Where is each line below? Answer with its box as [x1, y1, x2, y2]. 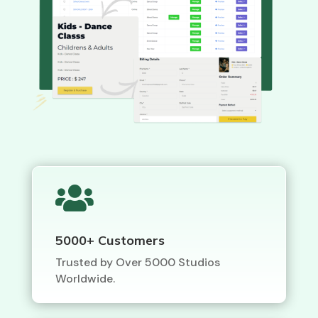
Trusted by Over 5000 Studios [55, 254, 220, 270]
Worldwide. [55, 270, 115, 286]
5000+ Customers [55, 231, 165, 248]
